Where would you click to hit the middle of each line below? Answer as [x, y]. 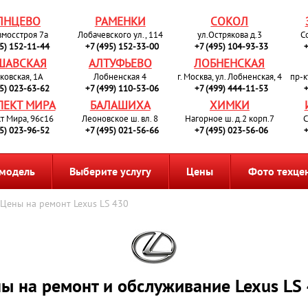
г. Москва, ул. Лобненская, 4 [229, 77]
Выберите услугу [111, 171]
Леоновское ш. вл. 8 [120, 119]
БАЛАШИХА [120, 105]
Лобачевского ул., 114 [120, 35]
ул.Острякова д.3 [229, 35]
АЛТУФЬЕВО [120, 63]
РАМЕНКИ [120, 21]
